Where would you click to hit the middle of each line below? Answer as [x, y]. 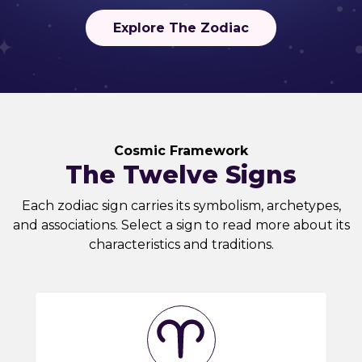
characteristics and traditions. [181, 244]
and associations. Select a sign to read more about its [181, 225]
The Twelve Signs [181, 175]
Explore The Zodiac [181, 28]
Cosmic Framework [181, 151]
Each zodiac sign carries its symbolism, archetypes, [181, 206]
